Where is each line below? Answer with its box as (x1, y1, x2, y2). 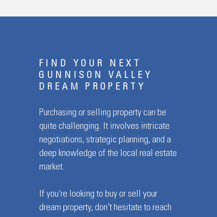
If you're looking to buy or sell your (39, 190, 157, 200)
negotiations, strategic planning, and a (39, 136, 171, 145)
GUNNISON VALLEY (38, 71, 153, 81)
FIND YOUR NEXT (38, 60, 141, 69)
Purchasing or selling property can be (39, 108, 166, 118)
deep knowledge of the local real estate (39, 149, 177, 159)
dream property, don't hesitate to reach (39, 203, 171, 213)
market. (39, 163, 65, 172)
